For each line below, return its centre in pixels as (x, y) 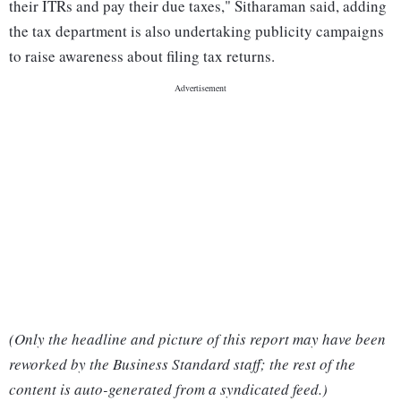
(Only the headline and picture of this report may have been (197, 339)
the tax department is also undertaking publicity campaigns (196, 31)
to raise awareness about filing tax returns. (142, 56)
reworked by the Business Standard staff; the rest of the (182, 364)
